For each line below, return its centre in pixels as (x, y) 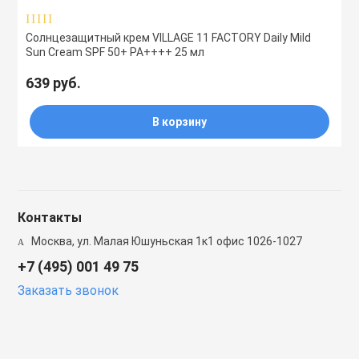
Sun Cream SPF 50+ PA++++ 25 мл (115, 52)
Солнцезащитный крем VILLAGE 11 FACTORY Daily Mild (169, 38)
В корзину (179, 122)
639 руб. (54, 83)
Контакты (50, 218)
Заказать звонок (69, 290)
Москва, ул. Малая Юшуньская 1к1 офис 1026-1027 (166, 241)
